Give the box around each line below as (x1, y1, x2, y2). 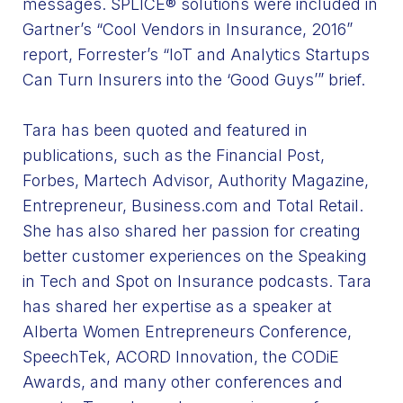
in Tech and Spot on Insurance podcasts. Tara (22, 271, 372, 291)
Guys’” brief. (270, 69, 365, 89)
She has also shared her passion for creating (22, 220, 361, 240)
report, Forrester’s (22, 44, 158, 64)
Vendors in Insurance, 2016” (137, 19, 353, 39)
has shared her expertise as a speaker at (22, 296, 332, 316)
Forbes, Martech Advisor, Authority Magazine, (22, 170, 369, 190)
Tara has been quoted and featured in (22, 120, 308, 139)
